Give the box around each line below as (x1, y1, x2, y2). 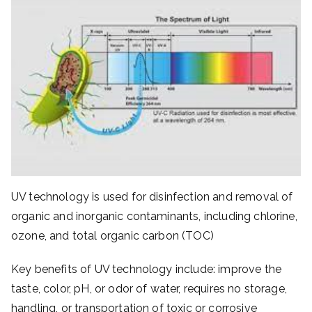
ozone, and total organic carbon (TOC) (11, 228, 214, 242)
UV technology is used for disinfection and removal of (11, 189, 293, 203)
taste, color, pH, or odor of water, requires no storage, (11, 281, 287, 295)
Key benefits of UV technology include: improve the (11, 262, 282, 276)
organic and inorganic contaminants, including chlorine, (11, 209, 297, 223)
